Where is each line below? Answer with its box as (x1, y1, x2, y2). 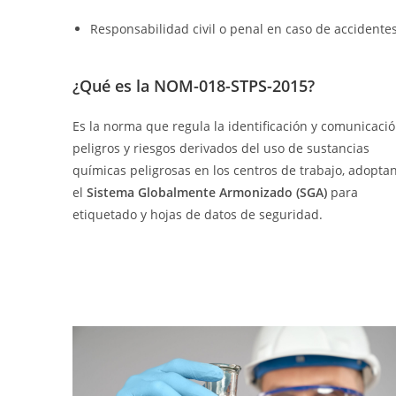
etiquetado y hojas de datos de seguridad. (72, 206, 323, 223)
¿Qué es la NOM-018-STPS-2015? (72, 75, 315, 96)
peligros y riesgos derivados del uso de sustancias (72, 140, 369, 156)
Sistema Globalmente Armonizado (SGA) (87, 184, 327, 201)
